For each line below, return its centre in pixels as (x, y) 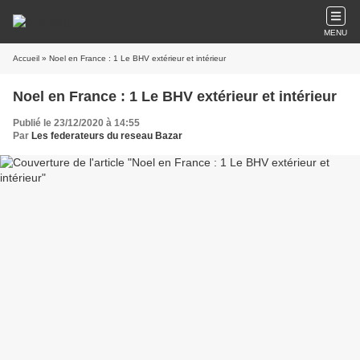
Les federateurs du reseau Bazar (107, 136)
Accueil (26, 58)
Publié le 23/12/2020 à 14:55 (76, 123)
